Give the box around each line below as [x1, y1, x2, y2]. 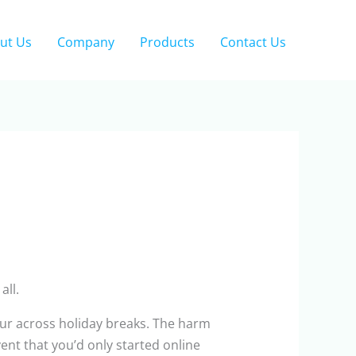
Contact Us [220, 33, 286, 51]
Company [57, 33, 114, 51]
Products [140, 33, 195, 51]
